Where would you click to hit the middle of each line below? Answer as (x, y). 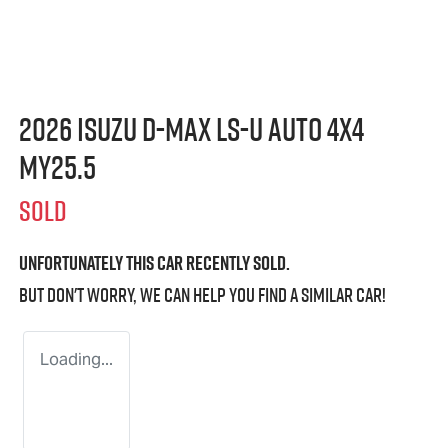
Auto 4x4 (313, 129)
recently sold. (236, 263)
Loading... (76, 360)
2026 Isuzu (80, 129)
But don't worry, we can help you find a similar (187, 295)
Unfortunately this (88, 263)
